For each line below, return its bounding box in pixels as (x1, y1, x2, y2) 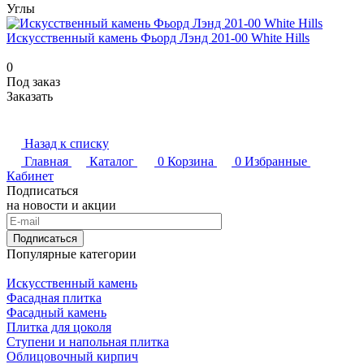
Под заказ (6, 75, 60, 89)
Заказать (6, 89, 53, 104)
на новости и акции (6, 198, 116, 213)
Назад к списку (24, 136, 109, 151)
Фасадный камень (6, 305, 106, 320)
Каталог (89, 154, 134, 169)
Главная (24, 154, 68, 169)
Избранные (245, 154, 307, 169)
